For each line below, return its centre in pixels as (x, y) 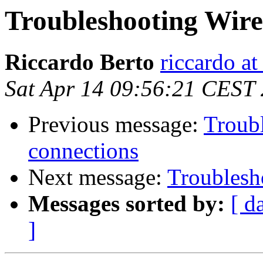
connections (83, 151)
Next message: (98, 177)
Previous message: (116, 124)
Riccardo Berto (80, 62)
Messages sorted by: (127, 204)
